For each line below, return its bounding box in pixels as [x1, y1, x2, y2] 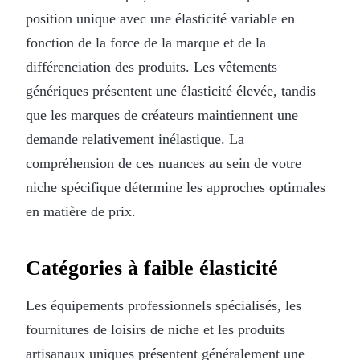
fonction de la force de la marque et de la [26, 34, 266, 51]
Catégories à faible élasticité [26, 256, 278, 280]
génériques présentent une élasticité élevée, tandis [26, 82, 316, 99]
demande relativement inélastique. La [26, 130, 244, 147]
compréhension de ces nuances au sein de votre [26, 154, 301, 171]
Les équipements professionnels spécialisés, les [26, 297, 301, 313]
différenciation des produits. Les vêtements [26, 58, 277, 75]
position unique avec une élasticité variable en [26, 10, 295, 27]
